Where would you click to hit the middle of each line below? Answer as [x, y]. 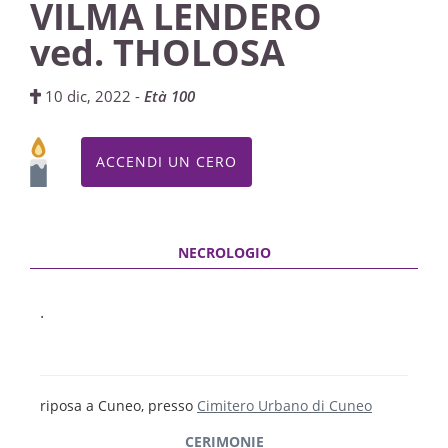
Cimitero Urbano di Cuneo [284, 405]
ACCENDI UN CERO [166, 161]
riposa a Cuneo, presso [118, 405]
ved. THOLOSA [157, 52]
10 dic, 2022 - [93, 96]
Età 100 [170, 96]
